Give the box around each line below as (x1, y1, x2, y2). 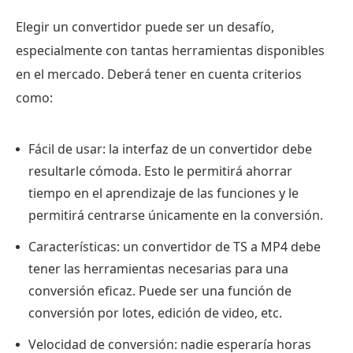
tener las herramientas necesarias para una (28, 259, 288, 277)
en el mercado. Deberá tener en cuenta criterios (16, 65, 302, 83)
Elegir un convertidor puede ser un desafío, (16, 17, 274, 35)
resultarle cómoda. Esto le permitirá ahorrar (28, 162, 292, 180)
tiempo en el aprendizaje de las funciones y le (28, 184, 299, 202)
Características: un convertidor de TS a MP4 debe (28, 237, 321, 255)
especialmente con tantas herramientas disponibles (16, 41, 325, 59)
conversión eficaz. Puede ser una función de (28, 281, 292, 299)
